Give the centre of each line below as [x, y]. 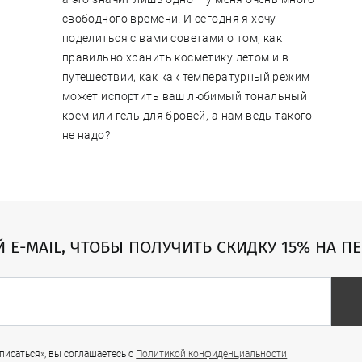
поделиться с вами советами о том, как [172, 38]
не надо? [86, 135]
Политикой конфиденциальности [212, 354]
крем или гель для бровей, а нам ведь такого [187, 116]
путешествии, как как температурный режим [186, 77]
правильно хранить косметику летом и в [175, 58]
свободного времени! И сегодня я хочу [169, 19]
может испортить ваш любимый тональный [185, 97]
